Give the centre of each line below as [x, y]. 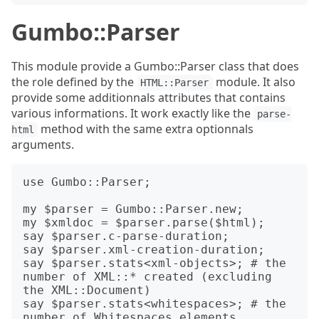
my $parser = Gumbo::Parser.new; [133, 209]
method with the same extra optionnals [146, 129]
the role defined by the [74, 82]
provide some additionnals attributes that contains [148, 98]
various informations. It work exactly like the [132, 113]
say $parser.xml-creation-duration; [144, 250]
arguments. [43, 145]
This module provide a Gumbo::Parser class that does [155, 66]
